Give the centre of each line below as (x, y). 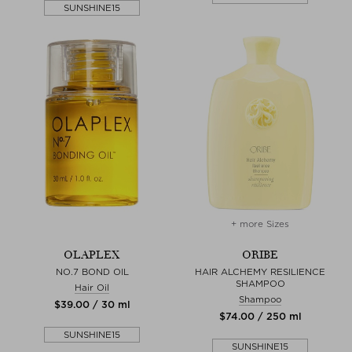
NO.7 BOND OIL (92, 271)
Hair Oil (92, 287)
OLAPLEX (92, 255)
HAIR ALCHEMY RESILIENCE (260, 271)
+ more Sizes (260, 224)
